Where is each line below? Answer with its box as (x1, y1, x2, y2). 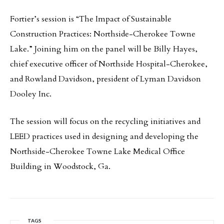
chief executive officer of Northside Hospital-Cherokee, (10, 58, 207, 69)
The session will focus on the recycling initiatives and (10, 116, 200, 127)
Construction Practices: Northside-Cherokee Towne (10, 28, 195, 39)
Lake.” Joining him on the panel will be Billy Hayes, (10, 43, 197, 54)
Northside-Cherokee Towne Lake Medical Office (10, 146, 185, 157)
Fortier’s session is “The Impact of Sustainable (10, 13, 171, 24)
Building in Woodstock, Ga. (10, 161, 110, 172)
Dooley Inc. (10, 88, 51, 99)
